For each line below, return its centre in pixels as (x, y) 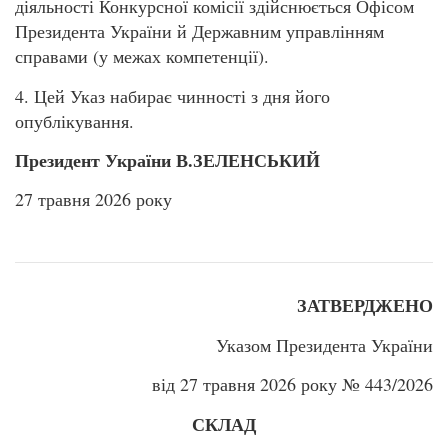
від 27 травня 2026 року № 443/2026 (292, 384)
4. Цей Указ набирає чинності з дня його (172, 95)
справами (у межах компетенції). (142, 56)
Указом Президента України (324, 344)
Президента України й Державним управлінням (199, 31)
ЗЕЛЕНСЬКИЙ (256, 159)
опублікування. (74, 120)
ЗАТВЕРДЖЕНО (365, 305)
